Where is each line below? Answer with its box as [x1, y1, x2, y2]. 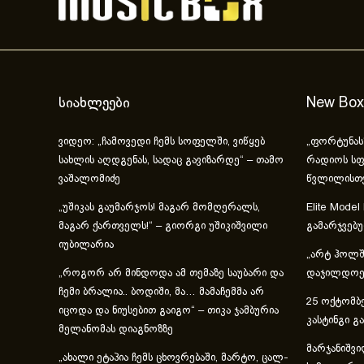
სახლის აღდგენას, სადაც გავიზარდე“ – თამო [58, 156, 284, 167]
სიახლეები [58, 97, 130, 111]
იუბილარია [58, 240, 114, 251]
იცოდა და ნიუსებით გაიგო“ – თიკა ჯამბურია [58, 306, 279, 317]
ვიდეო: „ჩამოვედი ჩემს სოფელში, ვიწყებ [58, 137, 265, 148]
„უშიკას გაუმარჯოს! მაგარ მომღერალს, [58, 203, 260, 214]
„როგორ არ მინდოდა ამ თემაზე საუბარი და [58, 269, 284, 279]
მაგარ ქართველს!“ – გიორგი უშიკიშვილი [58, 222, 267, 232]
